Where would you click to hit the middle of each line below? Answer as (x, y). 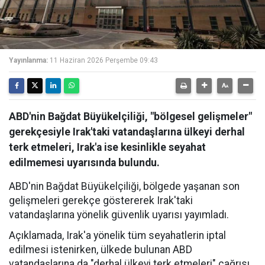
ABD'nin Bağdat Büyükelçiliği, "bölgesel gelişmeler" (130, 117)
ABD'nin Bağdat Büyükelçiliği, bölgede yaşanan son (124, 186)
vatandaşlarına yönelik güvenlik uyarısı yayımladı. (119, 215)
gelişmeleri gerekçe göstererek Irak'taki (101, 201)
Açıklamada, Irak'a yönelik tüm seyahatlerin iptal (117, 235)
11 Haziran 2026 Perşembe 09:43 (104, 60)
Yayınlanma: (28, 60)
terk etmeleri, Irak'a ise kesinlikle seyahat (107, 147)
